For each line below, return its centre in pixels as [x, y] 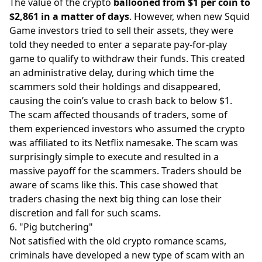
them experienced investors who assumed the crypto [127, 128]
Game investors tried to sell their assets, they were [121, 30]
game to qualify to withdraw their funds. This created [127, 58]
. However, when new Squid [189, 16]
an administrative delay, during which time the [112, 72]
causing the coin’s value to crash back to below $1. [122, 100]
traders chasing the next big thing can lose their [116, 199]
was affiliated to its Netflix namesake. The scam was [124, 142]
